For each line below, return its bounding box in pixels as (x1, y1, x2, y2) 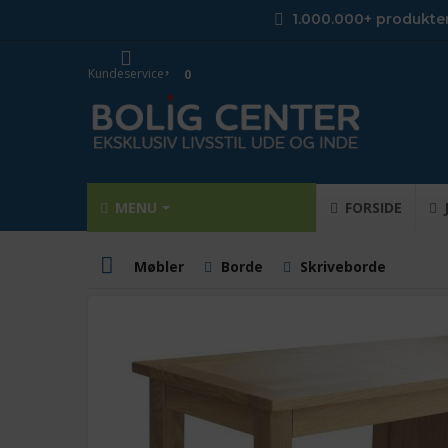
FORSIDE (341, 198, 402, 217)
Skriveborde (300, 257, 386, 276)
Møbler (134, 257, 184, 276)
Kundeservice (88, 65, 164, 82)
